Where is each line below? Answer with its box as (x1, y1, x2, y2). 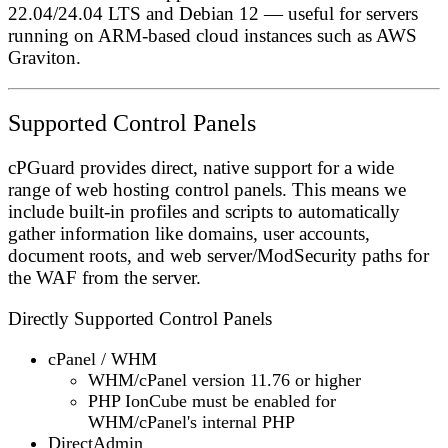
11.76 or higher (250, 369, 361, 390)
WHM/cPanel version (88, 369, 250, 390)
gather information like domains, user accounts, (8, 222, 370, 244)
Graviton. (8, 46, 81, 68)
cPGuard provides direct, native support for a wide (8, 156, 394, 178)
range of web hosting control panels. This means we (8, 178, 406, 200)
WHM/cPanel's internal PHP (88, 411, 295, 432)
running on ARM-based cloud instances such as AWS (8, 24, 417, 46)
